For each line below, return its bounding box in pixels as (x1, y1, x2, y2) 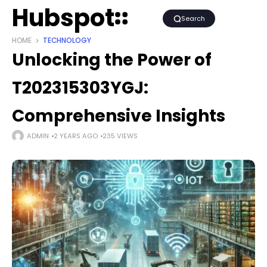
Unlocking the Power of (12, 48, 212, 72)
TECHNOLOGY (43, 36, 91, 45)
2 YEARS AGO (54, 131, 98, 141)
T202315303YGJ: (12, 76, 148, 100)
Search (181, 14, 205, 23)
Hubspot (12, 1, 114, 35)
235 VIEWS (103, 131, 138, 141)
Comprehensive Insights (12, 104, 225, 128)
